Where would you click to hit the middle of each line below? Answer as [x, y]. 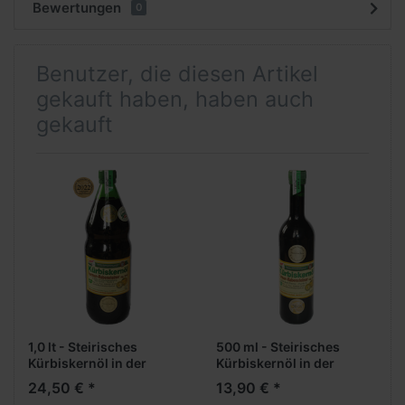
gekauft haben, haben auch [175, 99]
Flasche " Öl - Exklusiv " [288, 380]
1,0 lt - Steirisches [83, 347]
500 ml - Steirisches [278, 347]
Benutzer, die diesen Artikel [177, 73]
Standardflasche [79, 380]
